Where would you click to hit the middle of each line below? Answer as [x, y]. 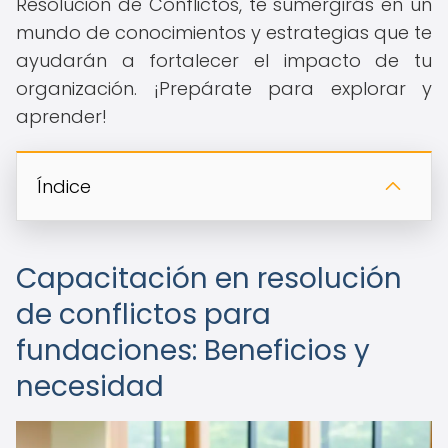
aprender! [61, 116]
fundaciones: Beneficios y [193, 350]
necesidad [90, 386]
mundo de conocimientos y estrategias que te [224, 32]
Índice [64, 186]
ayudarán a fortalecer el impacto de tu [224, 60]
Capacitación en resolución [209, 278]
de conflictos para [143, 314]
